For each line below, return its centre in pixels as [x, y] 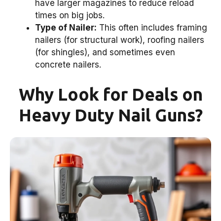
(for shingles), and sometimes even [105, 53]
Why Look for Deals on [110, 94]
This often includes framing [152, 28]
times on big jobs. [70, 16]
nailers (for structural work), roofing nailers [120, 40]
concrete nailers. [68, 65]
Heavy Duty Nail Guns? [110, 115]
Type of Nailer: [66, 28]
